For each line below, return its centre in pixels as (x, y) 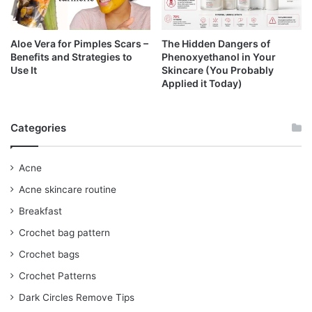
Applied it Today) (202, 84)
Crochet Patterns (57, 276)
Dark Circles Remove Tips (77, 298)
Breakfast (40, 211)
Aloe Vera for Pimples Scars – (79, 44)
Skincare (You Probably (218, 70)
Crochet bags (49, 255)
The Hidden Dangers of (216, 44)
